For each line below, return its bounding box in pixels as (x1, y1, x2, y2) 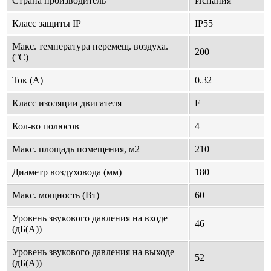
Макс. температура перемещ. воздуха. (12, 41, 168, 52)
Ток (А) (12, 75, 43, 86)
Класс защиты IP (12, 18, 81, 29)
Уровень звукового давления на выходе (12, 247, 174, 258)
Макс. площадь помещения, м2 (12, 144, 140, 155)
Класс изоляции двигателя (12, 98, 122, 109)
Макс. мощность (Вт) (12, 190, 99, 201)
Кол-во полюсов (12, 121, 79, 132)
